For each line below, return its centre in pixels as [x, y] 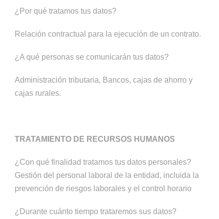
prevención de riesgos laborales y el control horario [103, 188]
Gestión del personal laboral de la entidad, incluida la [107, 175]
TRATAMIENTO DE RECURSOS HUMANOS [95, 139]
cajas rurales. [38, 93]
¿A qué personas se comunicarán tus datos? [92, 57]
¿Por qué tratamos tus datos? [66, 11]
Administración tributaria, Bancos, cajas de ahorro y [104, 80]
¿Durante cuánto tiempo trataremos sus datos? [96, 211]
